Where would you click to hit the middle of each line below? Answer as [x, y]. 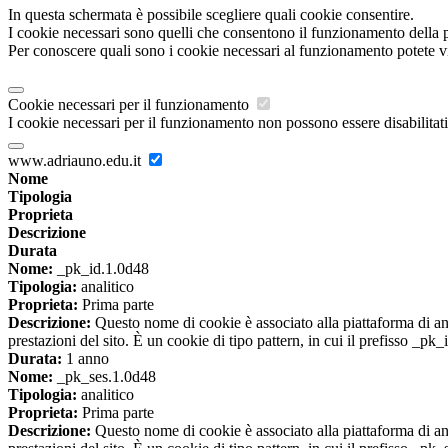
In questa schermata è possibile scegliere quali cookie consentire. [211, 15]
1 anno [85, 359]
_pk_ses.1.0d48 [104, 377]
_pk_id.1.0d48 [101, 269]
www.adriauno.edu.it [76, 161]
